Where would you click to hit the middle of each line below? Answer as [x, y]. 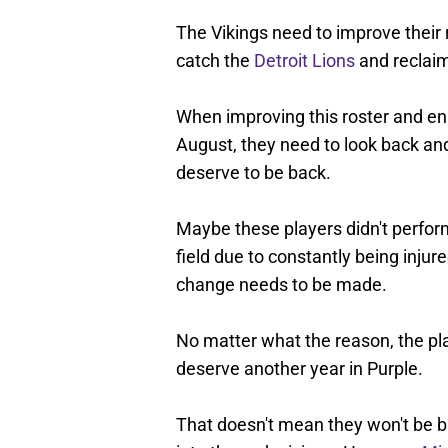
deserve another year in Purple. [299, 369]
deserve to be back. [253, 173]
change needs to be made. [281, 285]
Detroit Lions [304, 61]
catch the [215, 61]
